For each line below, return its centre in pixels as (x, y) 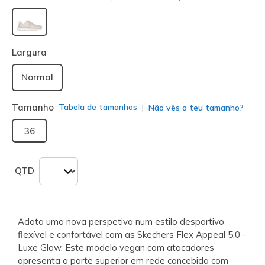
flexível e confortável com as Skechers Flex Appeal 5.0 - (132, 234)
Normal (37, 77)
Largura (29, 52)
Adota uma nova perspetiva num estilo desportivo (121, 221)
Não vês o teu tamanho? (195, 107)
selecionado (56, 39)
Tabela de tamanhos (98, 107)
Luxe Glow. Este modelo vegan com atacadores (116, 247)
